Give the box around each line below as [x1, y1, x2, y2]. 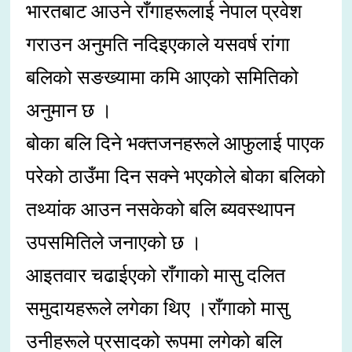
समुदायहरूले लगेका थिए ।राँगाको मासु [26, 297, 290, 321]
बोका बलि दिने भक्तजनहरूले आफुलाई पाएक [26, 132, 325, 156]
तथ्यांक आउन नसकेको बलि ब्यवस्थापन [26, 198, 295, 222]
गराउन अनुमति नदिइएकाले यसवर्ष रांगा [26, 33, 291, 57]
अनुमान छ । [26, 99, 113, 123]
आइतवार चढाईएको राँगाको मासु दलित [26, 264, 286, 288]
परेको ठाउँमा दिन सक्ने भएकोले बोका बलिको [26, 165, 326, 189]
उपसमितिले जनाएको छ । [26, 231, 203, 255]
